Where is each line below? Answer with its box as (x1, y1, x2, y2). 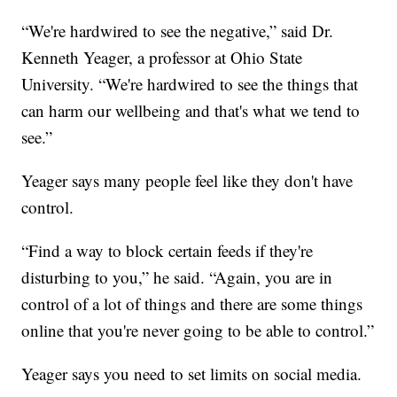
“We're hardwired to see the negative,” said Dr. (21, 19, 334, 43)
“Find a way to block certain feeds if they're (21, 239, 314, 262)
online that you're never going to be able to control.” (21, 319, 375, 342)
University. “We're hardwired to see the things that (21, 73, 359, 96)
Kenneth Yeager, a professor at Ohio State (21, 46, 303, 69)
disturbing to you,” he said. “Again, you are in (21, 266, 333, 289)
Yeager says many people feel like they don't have (21, 169, 354, 192)
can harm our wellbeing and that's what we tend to (21, 99, 361, 122)
